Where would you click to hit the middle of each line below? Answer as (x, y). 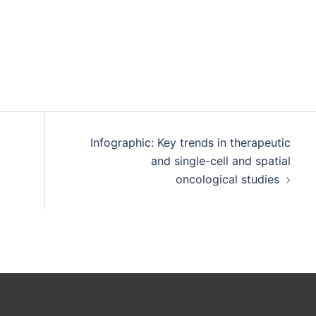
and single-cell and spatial (220, 160)
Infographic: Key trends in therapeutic (190, 142)
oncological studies (227, 179)
